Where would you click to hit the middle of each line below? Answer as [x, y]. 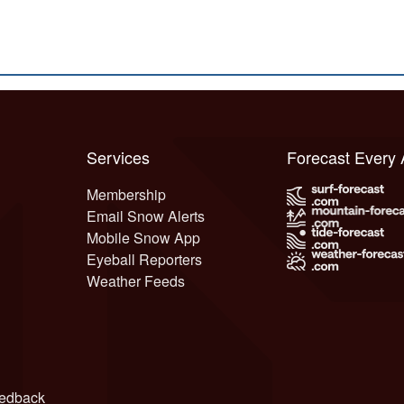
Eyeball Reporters [145, 259]
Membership [127, 194]
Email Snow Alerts [146, 216]
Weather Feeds [136, 281]
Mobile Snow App [144, 238]
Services [124, 157]
